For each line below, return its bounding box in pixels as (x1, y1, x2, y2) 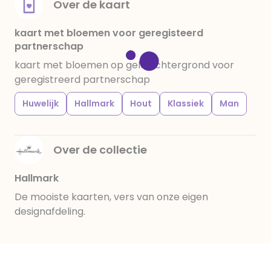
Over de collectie (53, 142, 147, 157)
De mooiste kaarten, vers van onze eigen (15, 190, 208, 204)
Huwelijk (22, 97, 59, 109)
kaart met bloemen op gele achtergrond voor (15, 58, 234, 72)
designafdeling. (15, 204, 85, 218)
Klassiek (168, 97, 204, 109)
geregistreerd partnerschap (15, 73, 150, 87)
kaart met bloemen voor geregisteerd (15, 26, 203, 40)
